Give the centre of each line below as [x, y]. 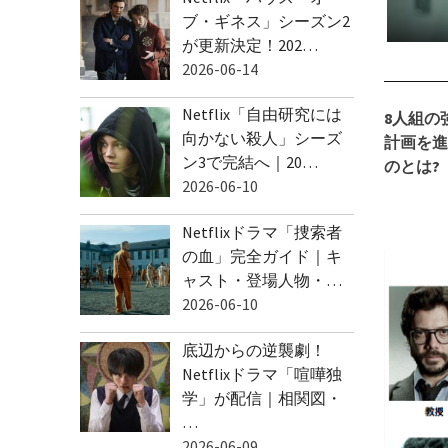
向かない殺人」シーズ [262, 138]
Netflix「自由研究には [262, 114]
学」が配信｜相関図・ [262, 397]
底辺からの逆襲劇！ [254, 349]
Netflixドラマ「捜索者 [262, 231]
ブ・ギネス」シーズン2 [266, 20]
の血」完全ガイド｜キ [262, 255]
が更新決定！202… [250, 44]
